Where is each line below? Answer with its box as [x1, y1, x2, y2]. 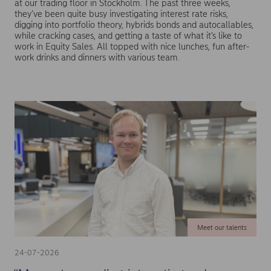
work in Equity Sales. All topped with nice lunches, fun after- [15, 41, 249, 53]
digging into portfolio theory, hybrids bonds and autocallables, [15, 19, 253, 31]
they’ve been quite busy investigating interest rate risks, [15, 8, 228, 20]
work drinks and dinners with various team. [15, 52, 180, 64]
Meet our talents [197, 223, 247, 232]
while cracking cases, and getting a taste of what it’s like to [15, 30, 242, 42]
